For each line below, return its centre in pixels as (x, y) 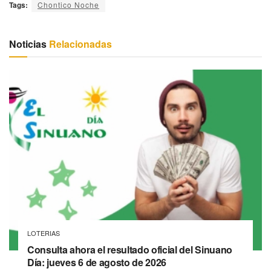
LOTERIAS (44, 233)
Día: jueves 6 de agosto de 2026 (97, 262)
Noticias (28, 44)
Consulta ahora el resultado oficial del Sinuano (130, 249)
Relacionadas (79, 44)
